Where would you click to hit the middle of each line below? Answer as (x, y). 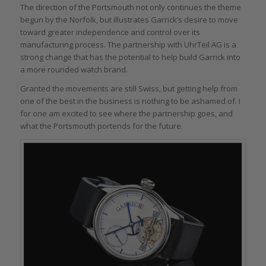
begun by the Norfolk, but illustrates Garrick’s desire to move (129, 20)
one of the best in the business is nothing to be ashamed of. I (130, 101)
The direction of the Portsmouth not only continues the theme (130, 7)
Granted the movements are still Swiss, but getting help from (129, 89)
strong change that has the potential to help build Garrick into (130, 57)
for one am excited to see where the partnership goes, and (126, 114)
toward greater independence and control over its (110, 32)
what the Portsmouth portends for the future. (101, 126)
